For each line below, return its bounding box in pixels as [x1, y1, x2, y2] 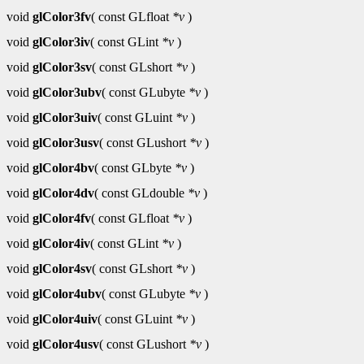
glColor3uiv [32, 110, 97, 125]
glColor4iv [32, 236, 90, 251]
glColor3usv [32, 136, 99, 150]
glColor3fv [32, 10, 91, 24]
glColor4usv [32, 337, 99, 352]
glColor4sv [32, 262, 92, 276]
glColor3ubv [32, 85, 102, 100]
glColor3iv [32, 35, 90, 50]
